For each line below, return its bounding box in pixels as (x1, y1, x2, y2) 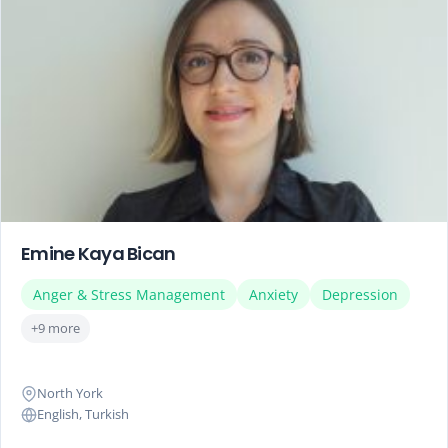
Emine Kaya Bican (21, 241, 176, 266)
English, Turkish (37, 405, 129, 423)
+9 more (31, 319, 80, 337)
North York (37, 384, 103, 402)
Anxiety (249, 285, 298, 304)
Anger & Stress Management (33, 285, 225, 304)
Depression (322, 285, 398, 304)
